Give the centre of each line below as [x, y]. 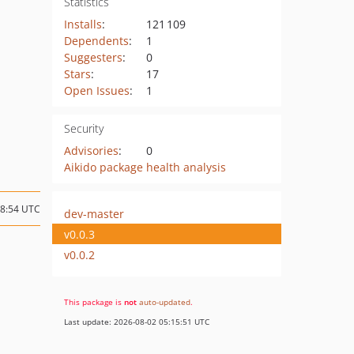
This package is [94, 302]
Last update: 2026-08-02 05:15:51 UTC [137, 322]
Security [83, 128]
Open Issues [96, 90]
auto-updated [165, 302]
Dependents [96, 41]
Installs [83, 24]
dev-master [94, 213]
